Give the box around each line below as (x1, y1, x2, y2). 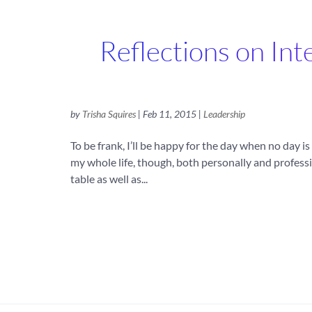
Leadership (203, 108, 245, 120)
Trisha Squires (81, 108, 136, 120)
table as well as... (70, 172, 148, 186)
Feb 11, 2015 (142, 108, 196, 120)
